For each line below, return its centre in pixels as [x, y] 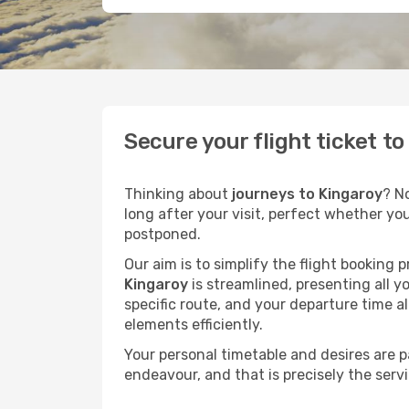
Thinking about [178, 194]
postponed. [163, 234]
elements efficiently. [194, 325]
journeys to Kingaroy [307, 194]
